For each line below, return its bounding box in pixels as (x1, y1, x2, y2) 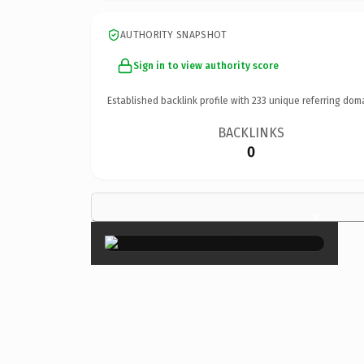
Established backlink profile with (107, 94, 252, 106)
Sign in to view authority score (133, 59, 279, 71)
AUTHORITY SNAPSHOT (120, 28, 227, 41)
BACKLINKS (218, 124, 285, 141)
